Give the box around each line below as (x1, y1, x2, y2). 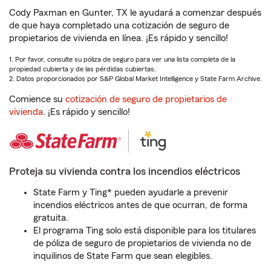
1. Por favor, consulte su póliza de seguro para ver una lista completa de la (9, 56, 235, 63)
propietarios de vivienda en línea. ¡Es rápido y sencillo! (9, 33, 228, 43)
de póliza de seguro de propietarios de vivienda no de (33, 238, 251, 248)
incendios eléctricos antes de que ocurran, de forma (33, 200, 247, 210)
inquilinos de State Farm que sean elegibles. (33, 251, 212, 261)
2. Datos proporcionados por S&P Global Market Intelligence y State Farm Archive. (9, 75, 262, 82)
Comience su (9, 94, 65, 104)
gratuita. (33, 213, 68, 223)
